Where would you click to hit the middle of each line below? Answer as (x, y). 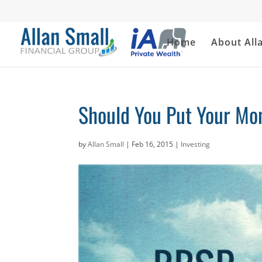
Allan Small (106, 144)
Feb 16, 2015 (153, 144)
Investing (196, 144)
